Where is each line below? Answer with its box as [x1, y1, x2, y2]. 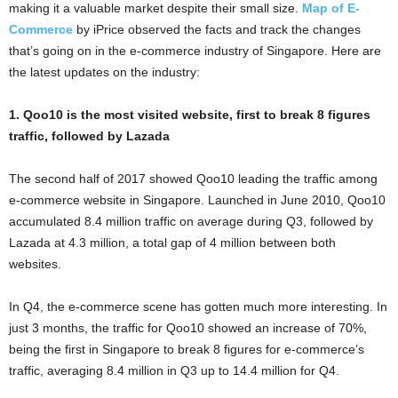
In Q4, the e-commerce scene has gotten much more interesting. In [9, 298, 387, 314]
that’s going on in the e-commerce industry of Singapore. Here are [9, 43, 381, 58]
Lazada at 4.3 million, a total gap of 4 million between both [9, 235, 336, 250]
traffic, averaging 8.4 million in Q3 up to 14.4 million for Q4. [9, 362, 339, 378]
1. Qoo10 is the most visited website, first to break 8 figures [9, 107, 370, 122]
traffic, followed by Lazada [9, 128, 170, 143]
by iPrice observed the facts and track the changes [73, 21, 361, 36]
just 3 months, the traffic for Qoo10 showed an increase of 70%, [9, 320, 367, 335]
